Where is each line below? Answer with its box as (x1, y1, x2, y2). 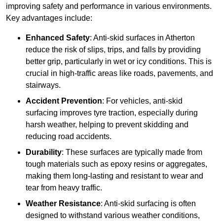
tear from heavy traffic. (26, 184, 102, 192)
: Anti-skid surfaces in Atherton (90, 34, 195, 42)
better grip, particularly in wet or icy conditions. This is (26, 57, 212, 66)
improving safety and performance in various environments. (6, 2, 212, 11)
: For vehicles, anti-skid (102, 97, 183, 106)
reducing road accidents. (26, 132, 111, 141)
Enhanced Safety (26, 34, 90, 42)
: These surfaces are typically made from (62, 148, 202, 157)
